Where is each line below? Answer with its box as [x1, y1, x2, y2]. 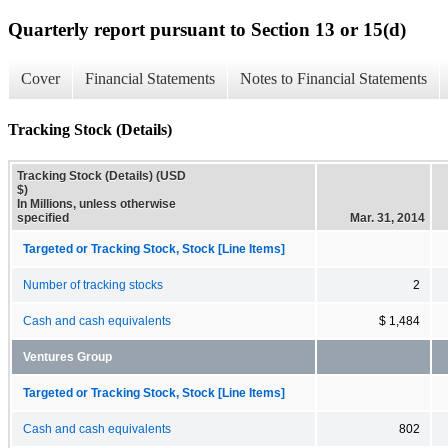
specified [17, 210, 69, 225]
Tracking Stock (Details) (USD [17, 168, 186, 183]
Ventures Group [23, 350, 112, 363]
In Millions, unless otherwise [17, 196, 176, 211]
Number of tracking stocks [23, 278, 163, 291]
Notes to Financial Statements [240, 70, 427, 88]
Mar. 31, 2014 [350, 210, 425, 225]
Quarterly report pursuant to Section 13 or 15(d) [8, 18, 406, 40]
